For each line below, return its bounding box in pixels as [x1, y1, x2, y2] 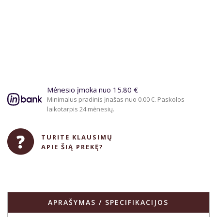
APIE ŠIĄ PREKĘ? [41, 142, 104, 152]
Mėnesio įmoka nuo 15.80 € [47, 85, 138, 95]
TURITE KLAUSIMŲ [41, 133, 113, 142]
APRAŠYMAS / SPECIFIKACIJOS [47, 198, 169, 207]
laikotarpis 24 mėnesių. [47, 105, 114, 114]
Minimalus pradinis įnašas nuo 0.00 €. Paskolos [47, 95, 185, 104]
